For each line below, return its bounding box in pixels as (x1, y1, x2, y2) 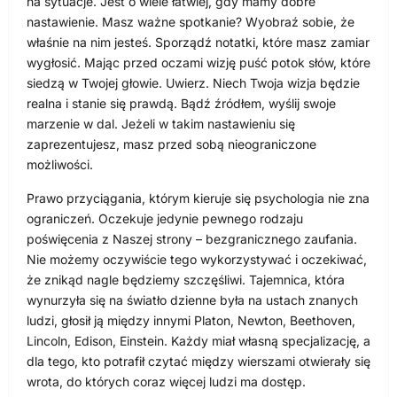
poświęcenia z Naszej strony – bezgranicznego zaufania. (27, 231, 357, 247)
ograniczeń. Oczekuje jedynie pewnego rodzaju (27, 211, 303, 227)
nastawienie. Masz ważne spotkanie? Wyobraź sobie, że (27, 14, 354, 30)
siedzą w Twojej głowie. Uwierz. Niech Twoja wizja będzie (27, 75, 360, 91)
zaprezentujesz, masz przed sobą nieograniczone (27, 136, 316, 152)
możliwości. (27, 157, 93, 173)
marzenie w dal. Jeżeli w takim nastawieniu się (27, 116, 295, 132)
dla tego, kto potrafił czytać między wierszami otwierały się (27, 354, 370, 370)
